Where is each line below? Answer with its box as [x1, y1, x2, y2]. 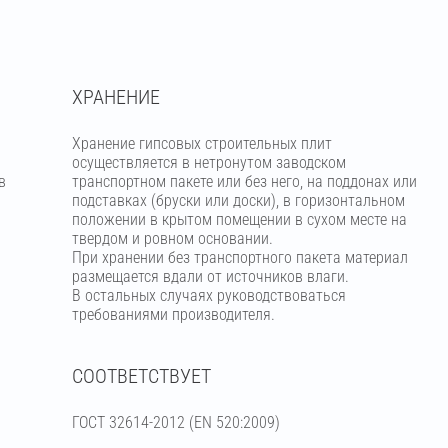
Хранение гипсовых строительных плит [71, 134, 332, 153]
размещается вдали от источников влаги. [71, 267, 349, 286]
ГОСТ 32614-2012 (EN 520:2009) [71, 413, 280, 432]
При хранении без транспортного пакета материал [71, 248, 408, 267]
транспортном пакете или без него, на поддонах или [71, 172, 417, 191]
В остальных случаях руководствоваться [71, 286, 346, 305]
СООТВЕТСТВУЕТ [71, 364, 211, 388]
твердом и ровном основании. [71, 229, 273, 248]
